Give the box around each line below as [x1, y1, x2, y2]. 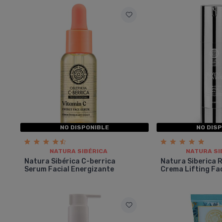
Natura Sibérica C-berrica [24, 157, 115, 166]
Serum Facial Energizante [24, 165, 114, 173]
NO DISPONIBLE [60, 123, 110, 131]
